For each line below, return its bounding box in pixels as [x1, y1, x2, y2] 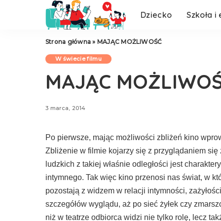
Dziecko [141, 10, 172, 20]
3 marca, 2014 [45, 104, 86, 111]
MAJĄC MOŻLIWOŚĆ [97, 38, 162, 45]
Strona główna [45, 38, 91, 45]
